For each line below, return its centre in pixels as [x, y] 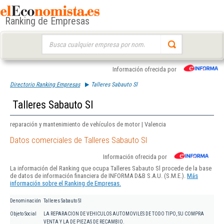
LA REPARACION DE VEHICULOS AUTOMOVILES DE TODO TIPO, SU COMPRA [124, 214]
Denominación [25, 201]
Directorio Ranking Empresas [45, 84]
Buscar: [51, 39]
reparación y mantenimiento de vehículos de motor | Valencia [88, 124]
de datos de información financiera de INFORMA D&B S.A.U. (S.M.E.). [98, 176]
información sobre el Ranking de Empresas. [65, 183]
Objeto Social [23, 214]
